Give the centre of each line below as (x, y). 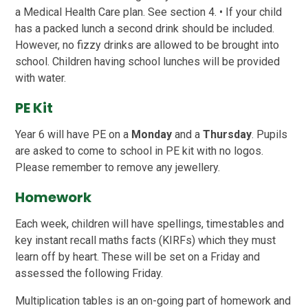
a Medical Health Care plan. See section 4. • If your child (149, 12)
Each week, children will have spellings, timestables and (150, 223)
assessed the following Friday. (89, 273)
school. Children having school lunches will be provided (148, 61)
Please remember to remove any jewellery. (123, 167)
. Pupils (270, 134)
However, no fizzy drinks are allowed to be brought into (147, 45)
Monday (153, 134)
